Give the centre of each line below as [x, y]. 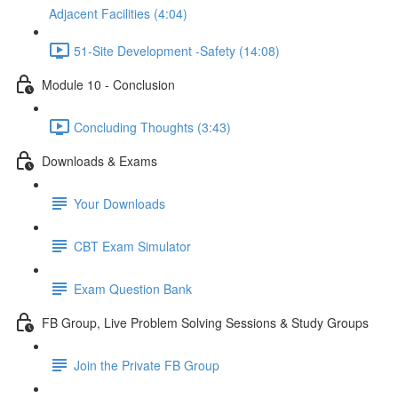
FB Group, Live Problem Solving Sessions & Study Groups [205, 322]
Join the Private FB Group [147, 365]
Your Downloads [119, 203]
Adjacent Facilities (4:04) [118, 13]
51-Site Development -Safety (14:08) [177, 50]
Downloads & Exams [99, 160]
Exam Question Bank [133, 288]
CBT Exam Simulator [132, 246]
